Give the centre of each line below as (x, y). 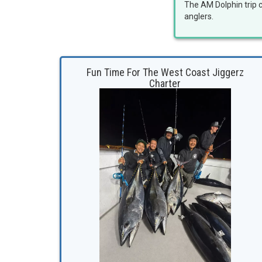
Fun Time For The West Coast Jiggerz (165, 73)
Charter (165, 84)
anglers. (200, 17)
